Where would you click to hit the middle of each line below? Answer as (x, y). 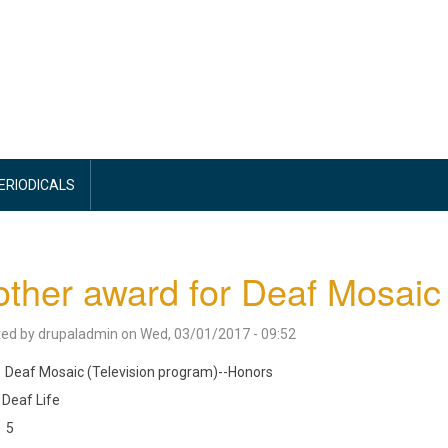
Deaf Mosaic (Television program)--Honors (138, 372)
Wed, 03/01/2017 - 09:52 (217, 334)
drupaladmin (77, 334)
